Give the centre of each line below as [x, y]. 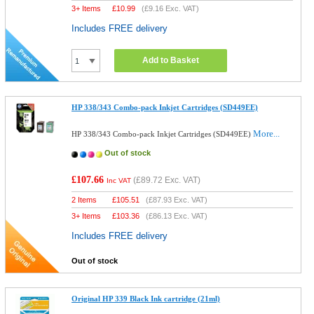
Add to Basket [171, 60]
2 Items [84, 200]
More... [267, 134]
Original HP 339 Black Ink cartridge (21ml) [146, 299]
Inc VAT [119, 180]
